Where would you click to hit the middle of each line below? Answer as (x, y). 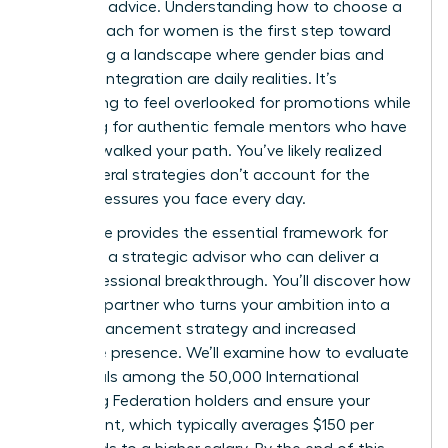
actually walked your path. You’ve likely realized (209, 150)
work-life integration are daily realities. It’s (187, 78)
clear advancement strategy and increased (196, 328)
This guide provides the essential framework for (212, 232)
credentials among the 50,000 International (198, 376)
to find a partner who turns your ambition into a (213, 304)
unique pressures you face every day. (171, 198)
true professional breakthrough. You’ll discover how (224, 280)
